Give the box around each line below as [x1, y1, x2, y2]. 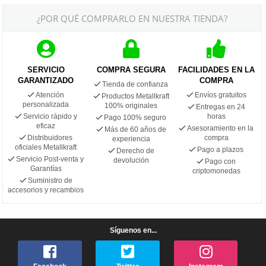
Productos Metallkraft [101, 91, 169, 100]
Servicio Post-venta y [16, 154, 84, 163]
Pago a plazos [197, 145, 244, 154]
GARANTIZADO [18, 75, 74, 85]
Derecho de [116, 146, 154, 155]
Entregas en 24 [195, 102, 245, 111]
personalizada [23, 100, 69, 109]
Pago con [205, 157, 236, 166]
